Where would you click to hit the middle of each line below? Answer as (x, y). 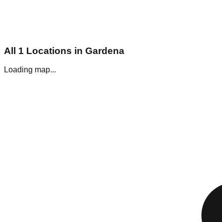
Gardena (105, 51)
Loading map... (30, 70)
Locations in (55, 51)
